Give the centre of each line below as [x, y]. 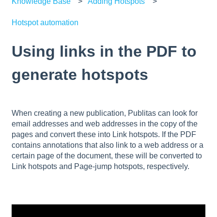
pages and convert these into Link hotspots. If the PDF [104, 135]
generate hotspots [80, 75]
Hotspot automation [45, 23]
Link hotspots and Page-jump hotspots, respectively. [101, 167]
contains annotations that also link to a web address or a [108, 145]
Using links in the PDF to [104, 52]
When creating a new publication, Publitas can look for [105, 113]
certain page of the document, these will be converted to [107, 156]
